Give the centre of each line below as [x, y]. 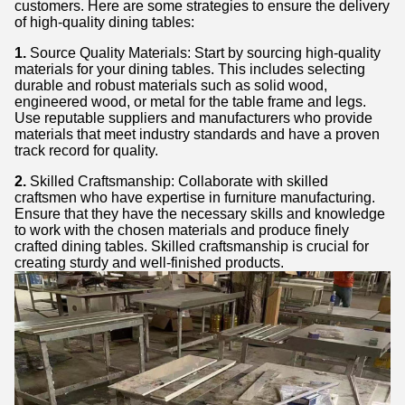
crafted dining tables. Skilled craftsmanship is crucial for [192, 246]
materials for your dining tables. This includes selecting [190, 69]
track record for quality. [86, 151]
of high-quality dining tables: [104, 22]
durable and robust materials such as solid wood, [171, 85]
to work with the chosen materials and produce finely [182, 230]
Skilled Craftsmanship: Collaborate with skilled [177, 181]
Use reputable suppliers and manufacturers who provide [193, 118]
